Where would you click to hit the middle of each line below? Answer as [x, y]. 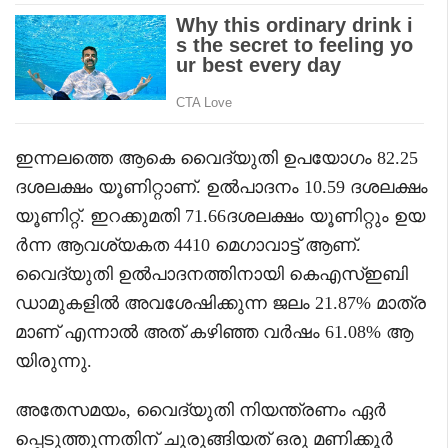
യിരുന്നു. [53, 360]
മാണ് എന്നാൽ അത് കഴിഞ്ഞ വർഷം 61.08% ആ [214, 331]
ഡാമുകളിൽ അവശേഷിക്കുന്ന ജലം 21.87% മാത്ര [220, 302]
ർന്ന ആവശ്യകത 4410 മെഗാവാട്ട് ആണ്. [188, 244]
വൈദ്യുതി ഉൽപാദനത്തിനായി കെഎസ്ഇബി [211, 273]
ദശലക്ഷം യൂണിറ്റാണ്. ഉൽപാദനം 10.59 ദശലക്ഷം [221, 186]
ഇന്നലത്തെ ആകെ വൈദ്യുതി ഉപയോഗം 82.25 [216, 157]
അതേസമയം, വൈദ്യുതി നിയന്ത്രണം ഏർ [200, 409]
